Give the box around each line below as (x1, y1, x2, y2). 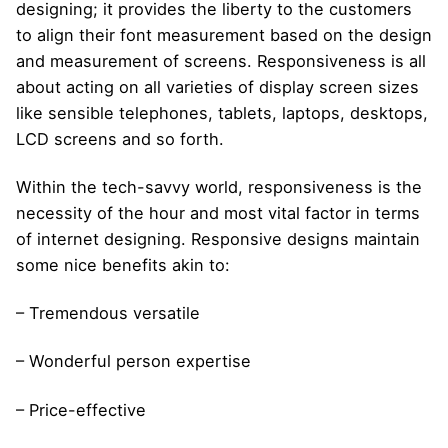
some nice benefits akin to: (16, 255, 230, 276)
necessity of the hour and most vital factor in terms (16, 203, 420, 224)
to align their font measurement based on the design (16, 25, 432, 45)
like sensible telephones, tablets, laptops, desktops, (16, 103, 428, 123)
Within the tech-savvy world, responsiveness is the (16, 177, 422, 198)
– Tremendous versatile (16, 303, 200, 324)
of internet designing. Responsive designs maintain (16, 229, 420, 250)
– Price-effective (16, 399, 146, 420)
